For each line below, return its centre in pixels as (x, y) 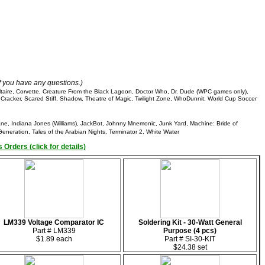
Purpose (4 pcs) (190, 231)
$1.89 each (54, 239)
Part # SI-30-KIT (190, 239)
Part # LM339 (54, 231)
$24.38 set (190, 247)
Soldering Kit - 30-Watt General (190, 222)
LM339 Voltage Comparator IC (54, 222)
